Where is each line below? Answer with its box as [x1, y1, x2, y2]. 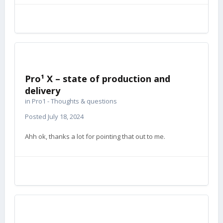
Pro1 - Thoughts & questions [32, 97, 117, 106]
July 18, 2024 [48, 112, 84, 121]
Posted [25, 112, 48, 121]
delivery [25, 85, 60, 97]
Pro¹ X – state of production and [25, 73, 170, 85]
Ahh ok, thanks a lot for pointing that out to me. [25, 132, 165, 141]
